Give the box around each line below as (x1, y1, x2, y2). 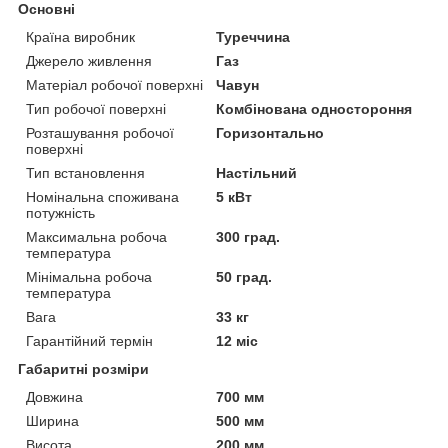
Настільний (216, 164, 298, 181)
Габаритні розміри (18, 360, 149, 377)
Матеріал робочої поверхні (26, 76, 203, 93)
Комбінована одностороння (216, 100, 413, 117)
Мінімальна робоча (26, 268, 152, 285)
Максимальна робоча (26, 228, 167, 245)
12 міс (216, 332, 259, 349)
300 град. (216, 228, 281, 245)
